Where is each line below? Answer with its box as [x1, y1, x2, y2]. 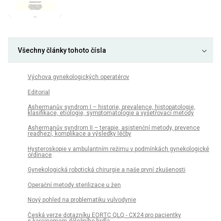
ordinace [28, 151, 52, 158]
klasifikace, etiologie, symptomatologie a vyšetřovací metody [28, 109, 194, 116]
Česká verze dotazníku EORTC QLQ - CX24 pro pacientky [28, 211, 181, 219]
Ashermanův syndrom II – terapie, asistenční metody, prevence [28, 124, 200, 132]
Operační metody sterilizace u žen [28, 181, 121, 188]
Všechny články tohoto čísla [18, 46, 106, 55]
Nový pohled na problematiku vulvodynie [28, 196, 136, 204]
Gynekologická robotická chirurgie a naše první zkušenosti [28, 166, 185, 174]
